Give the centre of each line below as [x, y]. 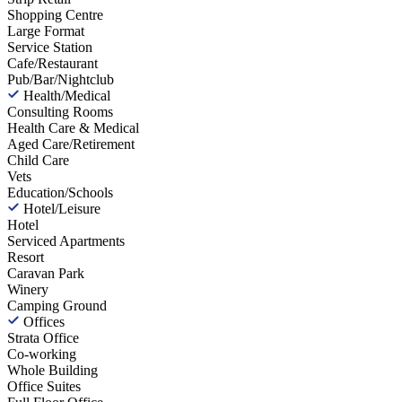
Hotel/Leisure [62, 208]
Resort [26, 257]
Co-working [42, 354]
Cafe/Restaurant [52, 63]
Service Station [50, 47]
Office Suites [44, 386]
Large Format [46, 31]
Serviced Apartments [66, 240]
